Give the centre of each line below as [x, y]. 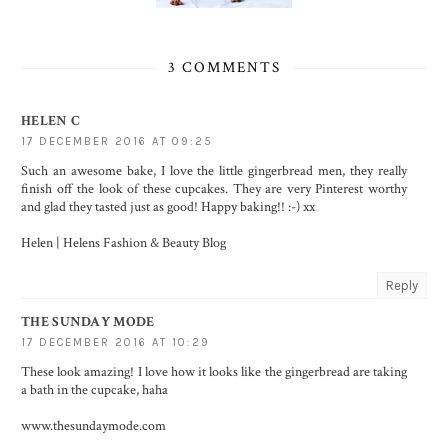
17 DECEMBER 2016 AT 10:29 [115, 343]
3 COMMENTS [224, 68]
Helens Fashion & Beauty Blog [143, 243]
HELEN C [51, 121]
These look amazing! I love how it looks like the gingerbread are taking [214, 372]
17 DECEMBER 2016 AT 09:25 [117, 142]
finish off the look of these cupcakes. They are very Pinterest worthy [214, 189]
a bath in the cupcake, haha [94, 390]
